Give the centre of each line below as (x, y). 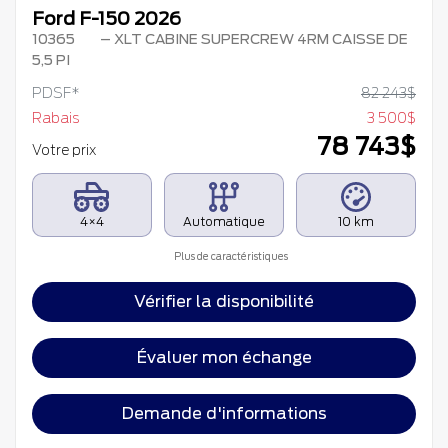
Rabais (55, 118)
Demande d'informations (224, 414)
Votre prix (65, 150)
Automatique (223, 222)
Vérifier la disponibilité (224, 302)
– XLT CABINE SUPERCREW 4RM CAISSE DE (252, 39)
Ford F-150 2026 (106, 19)
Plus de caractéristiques (230, 256)
